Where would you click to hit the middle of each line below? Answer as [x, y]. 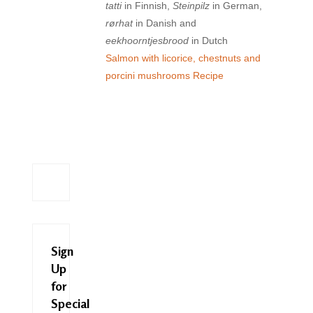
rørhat [119, 23]
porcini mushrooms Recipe [165, 76]
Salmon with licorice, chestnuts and [183, 58]
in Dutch [209, 41]
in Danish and [165, 23]
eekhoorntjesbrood [147, 41]
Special [71, 304]
